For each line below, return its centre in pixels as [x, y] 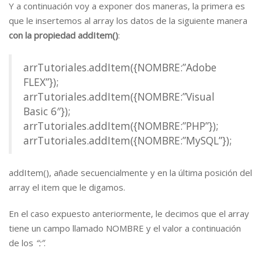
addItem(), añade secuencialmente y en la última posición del [130, 173]
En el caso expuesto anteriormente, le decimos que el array [129, 213]
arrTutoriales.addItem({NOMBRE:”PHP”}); [121, 126]
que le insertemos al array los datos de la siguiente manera [128, 20]
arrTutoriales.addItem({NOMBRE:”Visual [119, 96]
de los [21, 243]
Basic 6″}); [47, 111]
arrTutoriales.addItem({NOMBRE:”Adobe [120, 67]
